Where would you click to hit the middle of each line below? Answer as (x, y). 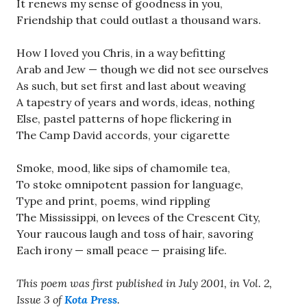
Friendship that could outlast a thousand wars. (139, 20)
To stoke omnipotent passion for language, (130, 184)
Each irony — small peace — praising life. (122, 250)
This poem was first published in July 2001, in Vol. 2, (144, 283)
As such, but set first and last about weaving (131, 85)
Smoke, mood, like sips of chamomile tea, (123, 168)
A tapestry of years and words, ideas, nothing (136, 102)
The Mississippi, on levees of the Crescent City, (138, 217)
